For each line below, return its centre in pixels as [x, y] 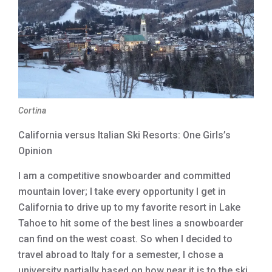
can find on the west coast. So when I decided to [125, 239]
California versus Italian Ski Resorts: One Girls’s [124, 135]
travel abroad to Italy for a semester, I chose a [121, 255]
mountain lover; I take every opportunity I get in [122, 192]
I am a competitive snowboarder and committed [124, 176]
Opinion [35, 151]
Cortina [32, 111]
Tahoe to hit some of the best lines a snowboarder [131, 223]
